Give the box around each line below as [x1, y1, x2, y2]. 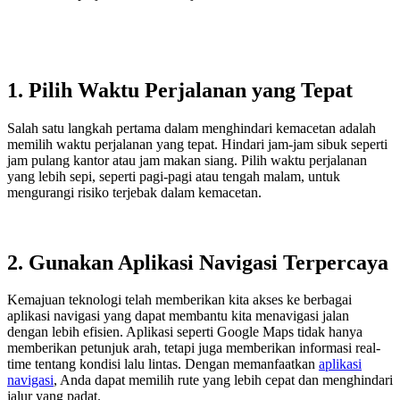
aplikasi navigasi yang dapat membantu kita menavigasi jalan [7, 308, 349, 324]
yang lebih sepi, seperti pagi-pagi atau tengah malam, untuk [7, 168, 340, 184]
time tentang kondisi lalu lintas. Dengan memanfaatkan [7, 356, 319, 372]
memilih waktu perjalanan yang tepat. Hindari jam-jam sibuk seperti [7, 136, 387, 152]
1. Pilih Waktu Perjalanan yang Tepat [7, 78, 353, 102]
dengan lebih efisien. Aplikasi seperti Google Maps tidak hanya [7, 324, 362, 340]
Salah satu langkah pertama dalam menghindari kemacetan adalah [7, 120, 376, 136]
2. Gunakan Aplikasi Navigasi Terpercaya [7, 250, 388, 274]
